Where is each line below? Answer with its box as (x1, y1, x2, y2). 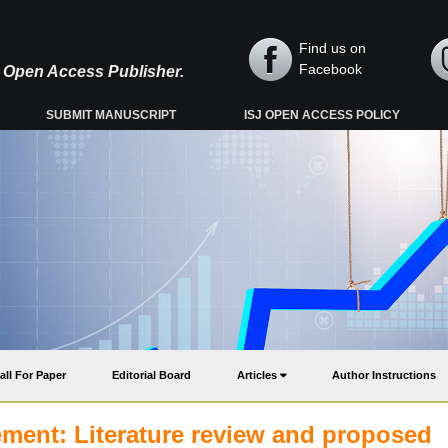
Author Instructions (332, 369, 436, 381)
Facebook (299, 61, 362, 77)
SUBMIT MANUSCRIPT (46, 108, 177, 122)
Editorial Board (112, 369, 191, 381)
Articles (237, 369, 280, 381)
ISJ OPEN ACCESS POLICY (244, 108, 401, 122)
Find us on (299, 40, 366, 56)
